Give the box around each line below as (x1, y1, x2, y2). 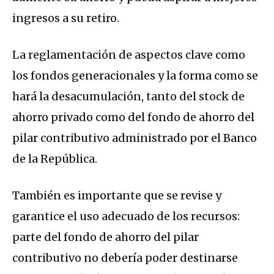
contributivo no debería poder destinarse (12, 251, 238, 265)
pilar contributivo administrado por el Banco (12, 131, 257, 146)
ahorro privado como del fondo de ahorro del (12, 110, 254, 125)
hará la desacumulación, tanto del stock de (12, 89, 245, 104)
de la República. (12, 152, 97, 166)
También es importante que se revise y (12, 188, 221, 203)
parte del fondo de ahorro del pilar (12, 230, 199, 245)
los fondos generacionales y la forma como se (12, 68, 258, 83)
